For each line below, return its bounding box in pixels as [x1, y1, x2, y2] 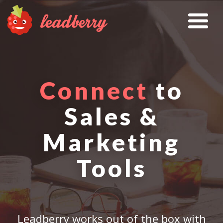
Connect [39, 76, 148, 105]
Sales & [64, 102, 159, 130]
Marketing [43, 128, 180, 156]
